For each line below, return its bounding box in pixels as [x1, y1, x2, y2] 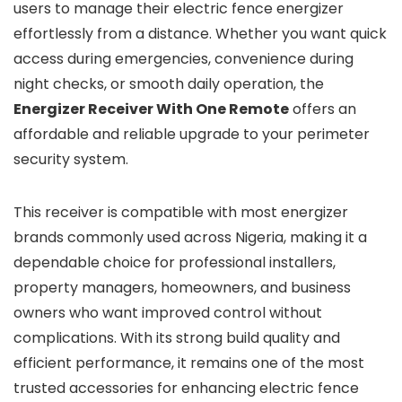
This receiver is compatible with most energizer [13, 201, 348, 223]
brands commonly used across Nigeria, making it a [13, 226, 367, 248]
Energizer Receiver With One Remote [13, 98, 289, 119]
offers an [289, 98, 356, 119]
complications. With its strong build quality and [13, 327, 340, 348]
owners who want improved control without [13, 301, 322, 323]
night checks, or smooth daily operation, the [13, 73, 324, 94]
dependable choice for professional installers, [13, 251, 336, 273]
